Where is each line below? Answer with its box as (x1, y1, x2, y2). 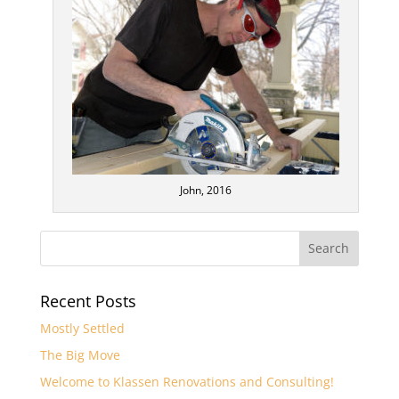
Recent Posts (39, 289, 136, 312)
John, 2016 (180, 182, 232, 198)
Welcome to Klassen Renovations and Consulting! (39, 372, 334, 390)
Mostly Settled (39, 319, 125, 337)
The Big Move (39, 346, 120, 363)
